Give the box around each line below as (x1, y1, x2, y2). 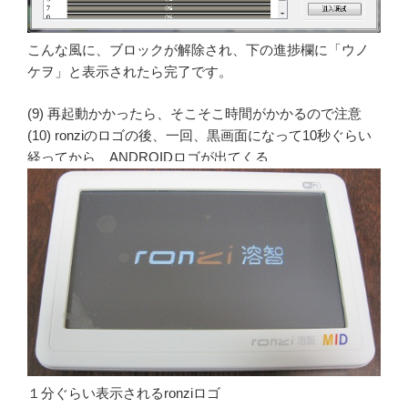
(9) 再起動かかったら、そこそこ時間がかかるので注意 (27, 106, 362, 122)
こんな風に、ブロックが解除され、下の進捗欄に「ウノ (27, 41, 369, 57)
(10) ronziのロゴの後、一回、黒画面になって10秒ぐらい (27, 127, 372, 144)
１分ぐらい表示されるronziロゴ (27, 384, 220, 401)
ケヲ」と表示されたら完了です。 (27, 63, 232, 79)
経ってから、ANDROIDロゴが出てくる (27, 149, 269, 166)
